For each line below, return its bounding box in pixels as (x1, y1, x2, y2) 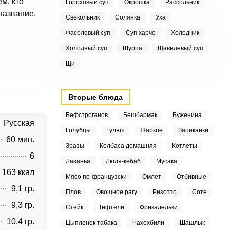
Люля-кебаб (105, 158, 141, 165)
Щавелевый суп (157, 45, 203, 52)
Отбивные (176, 173, 206, 180)
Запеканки (178, 127, 208, 134)
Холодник (170, 29, 199, 36)
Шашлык (179, 219, 205, 226)
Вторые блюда (68, 93, 123, 101)
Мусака (156, 158, 177, 165)
